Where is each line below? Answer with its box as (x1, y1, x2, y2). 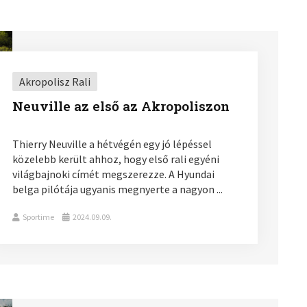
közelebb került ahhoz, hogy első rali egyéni (12, 151, 219, 166)
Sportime (22, 211, 54, 222)
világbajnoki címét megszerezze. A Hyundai (12, 167, 214, 181)
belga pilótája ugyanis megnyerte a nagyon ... (12, 182, 223, 196)
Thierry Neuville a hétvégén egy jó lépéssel (12, 136, 212, 151)
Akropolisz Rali (19, 74, 90, 88)
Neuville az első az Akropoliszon (12, 97, 230, 114)
